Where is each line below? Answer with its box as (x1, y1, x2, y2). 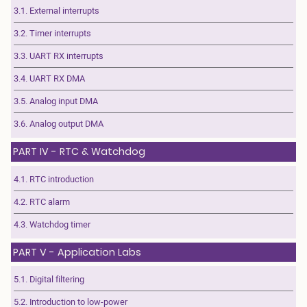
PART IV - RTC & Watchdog (12, 144, 145, 158)
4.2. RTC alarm (14, 195, 70, 208)
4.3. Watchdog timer (14, 218, 90, 231)
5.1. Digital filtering (14, 273, 84, 286)
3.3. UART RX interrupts (14, 49, 103, 62)
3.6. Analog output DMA (14, 117, 103, 130)
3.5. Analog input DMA (14, 95, 98, 108)
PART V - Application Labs (12, 245, 141, 259)
